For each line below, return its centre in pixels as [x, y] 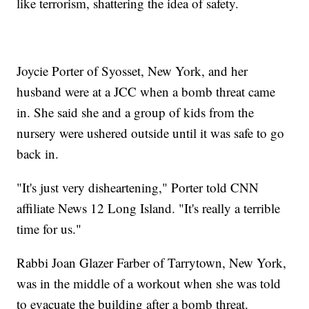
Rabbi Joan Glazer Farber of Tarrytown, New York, [152, 263]
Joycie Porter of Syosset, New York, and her [132, 71]
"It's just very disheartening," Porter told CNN [138, 188]
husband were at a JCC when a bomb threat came [146, 92]
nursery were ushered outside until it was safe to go [151, 133]
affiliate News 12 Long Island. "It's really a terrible [149, 208]
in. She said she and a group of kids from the [136, 112]
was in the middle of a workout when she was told [149, 283]
